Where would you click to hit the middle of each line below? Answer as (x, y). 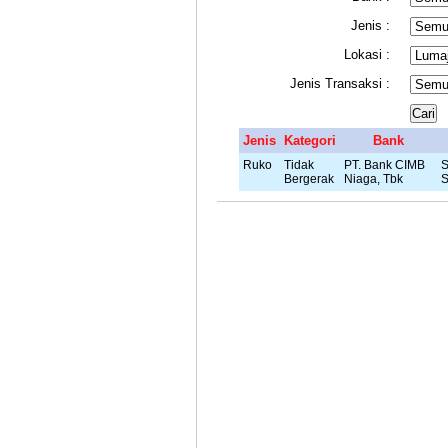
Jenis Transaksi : (340, 83)
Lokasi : (367, 54)
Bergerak (309, 178)
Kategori (310, 140)
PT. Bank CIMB (384, 164)
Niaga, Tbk (373, 178)
